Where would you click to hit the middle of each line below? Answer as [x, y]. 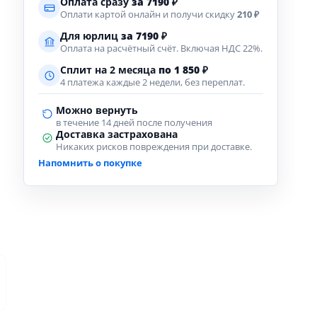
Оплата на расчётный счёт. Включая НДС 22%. [161, 48]
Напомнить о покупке [90, 163]
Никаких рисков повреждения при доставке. [154, 147]
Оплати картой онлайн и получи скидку [149, 15]
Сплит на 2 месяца [109, 70]
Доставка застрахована [117, 134]
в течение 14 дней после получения [134, 123]
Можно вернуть [97, 110]
